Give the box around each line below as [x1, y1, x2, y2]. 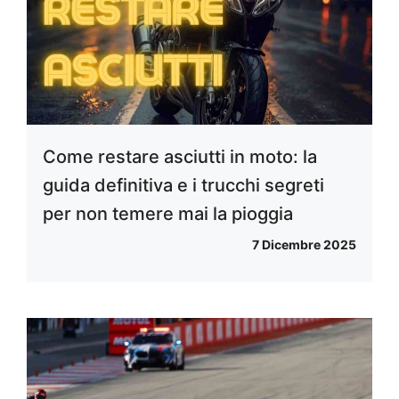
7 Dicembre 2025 [252, 237, 356, 252]
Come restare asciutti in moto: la [43, 146, 317, 167]
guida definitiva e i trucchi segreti [43, 175, 324, 196]
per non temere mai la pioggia [43, 203, 293, 224]
